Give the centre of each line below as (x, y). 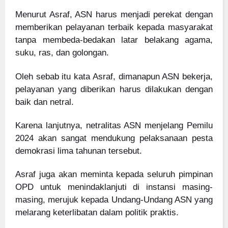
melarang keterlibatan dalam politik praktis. (97, 213)
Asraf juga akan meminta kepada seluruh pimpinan (114, 175)
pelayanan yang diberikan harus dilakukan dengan (114, 89)
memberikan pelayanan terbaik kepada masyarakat (114, 27)
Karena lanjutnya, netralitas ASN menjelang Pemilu (114, 125)
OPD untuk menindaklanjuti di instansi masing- (114, 187)
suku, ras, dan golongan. (62, 53)
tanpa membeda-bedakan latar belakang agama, (114, 40)
